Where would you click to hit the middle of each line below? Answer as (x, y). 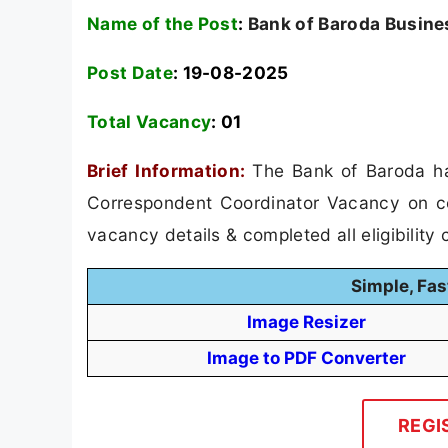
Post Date (130, 72)
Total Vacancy (149, 121)
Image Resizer (306, 322)
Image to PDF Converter (306, 358)
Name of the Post (163, 23)
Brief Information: (166, 171)
